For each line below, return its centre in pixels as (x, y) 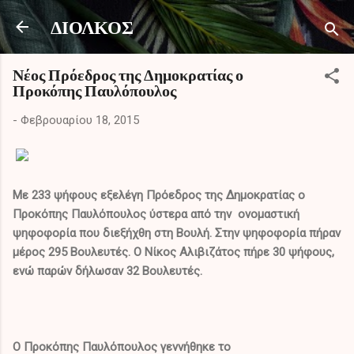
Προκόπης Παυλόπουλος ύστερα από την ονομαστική (156, 214)
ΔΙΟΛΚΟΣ (92, 26)
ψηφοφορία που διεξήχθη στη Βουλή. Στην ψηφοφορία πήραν (177, 233)
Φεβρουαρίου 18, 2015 (80, 120)
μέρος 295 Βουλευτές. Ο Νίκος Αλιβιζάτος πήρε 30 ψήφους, (173, 252)
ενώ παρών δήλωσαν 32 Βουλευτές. (107, 271)
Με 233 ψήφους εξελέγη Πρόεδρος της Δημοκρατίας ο (159, 195)
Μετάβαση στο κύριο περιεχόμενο (177, 20)
